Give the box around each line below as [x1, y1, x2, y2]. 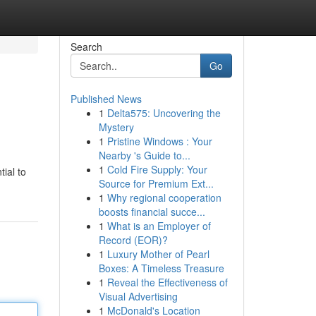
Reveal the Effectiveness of [107, 275, 228, 289]
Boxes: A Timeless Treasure [98, 261, 224, 275]
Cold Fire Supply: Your [107, 162, 207, 176]
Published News [70, 92, 142, 106]
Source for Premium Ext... [98, 176, 214, 190]
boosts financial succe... [98, 205, 205, 219]
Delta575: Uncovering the [107, 106, 221, 120]
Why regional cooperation [107, 190, 221, 205]
